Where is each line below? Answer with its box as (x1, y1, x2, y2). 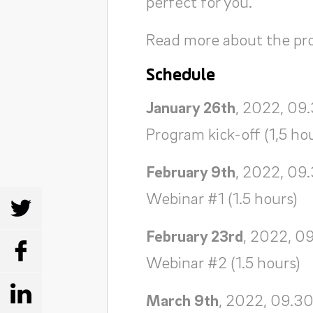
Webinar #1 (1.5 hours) (145, 188, 297, 208)
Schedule (145, 67, 215, 85)
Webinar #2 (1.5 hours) (145, 252, 300, 272)
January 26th (145, 97, 235, 117)
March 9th (145, 290, 219, 310)
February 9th (145, 161, 235, 181)
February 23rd (145, 226, 243, 245)
